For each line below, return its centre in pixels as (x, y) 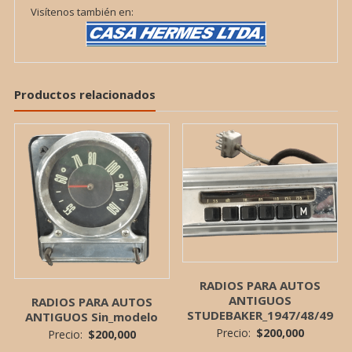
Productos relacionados (84, 95)
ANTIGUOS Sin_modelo (92, 317)
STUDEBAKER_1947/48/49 (260, 315)
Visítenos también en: (82, 12)
